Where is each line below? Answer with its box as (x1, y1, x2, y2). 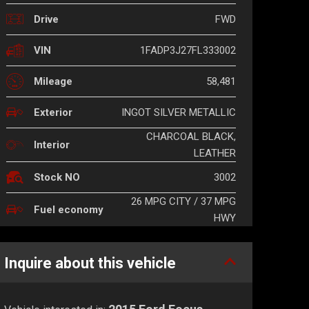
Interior (34, 139, 70, 152)
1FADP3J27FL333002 (140, 44, 236, 57)
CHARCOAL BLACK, (146, 130, 236, 143)
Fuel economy (34, 203, 103, 217)
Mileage (34, 75, 72, 88)
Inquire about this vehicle (4, 255, 176, 272)
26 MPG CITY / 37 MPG (131, 195, 236, 208)
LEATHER (194, 147, 236, 160)
